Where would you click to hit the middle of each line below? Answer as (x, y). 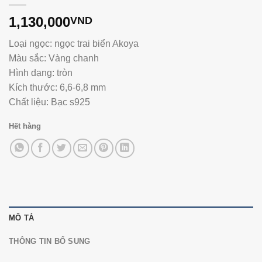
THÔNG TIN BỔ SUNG (50, 241)
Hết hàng (25, 126)
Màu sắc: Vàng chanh (54, 58)
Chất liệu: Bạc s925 (49, 102)
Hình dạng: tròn (41, 73)
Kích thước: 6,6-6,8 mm (57, 88)
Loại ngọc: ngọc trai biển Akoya (74, 44)
